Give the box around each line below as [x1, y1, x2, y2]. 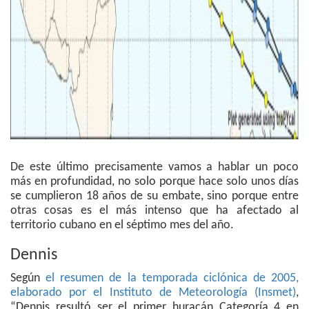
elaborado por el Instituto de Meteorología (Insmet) [10, 286, 296, 300]
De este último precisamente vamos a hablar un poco [10, 161, 299, 175]
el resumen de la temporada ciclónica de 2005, [46, 272, 299, 286]
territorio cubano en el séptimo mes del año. [10, 219, 234, 232]
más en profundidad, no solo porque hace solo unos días [10, 175, 299, 189]
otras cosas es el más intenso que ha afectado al [10, 204, 299, 218]
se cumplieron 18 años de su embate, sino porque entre [10, 190, 299, 203]
